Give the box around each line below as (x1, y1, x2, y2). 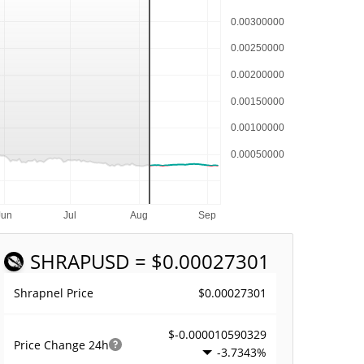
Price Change (14, 336, 89, 353)
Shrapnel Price (14, 285, 94, 301)
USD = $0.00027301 (91, 248, 271, 275)
